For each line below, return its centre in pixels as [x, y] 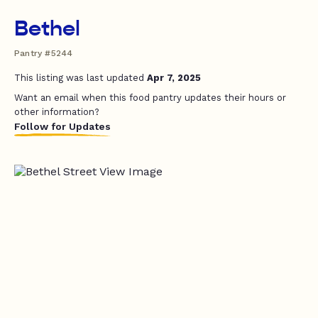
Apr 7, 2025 [174, 78]
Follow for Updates [62, 126]
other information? [57, 112]
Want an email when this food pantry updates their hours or [150, 98]
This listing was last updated [81, 78]
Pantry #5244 [44, 53]
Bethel [47, 28]
